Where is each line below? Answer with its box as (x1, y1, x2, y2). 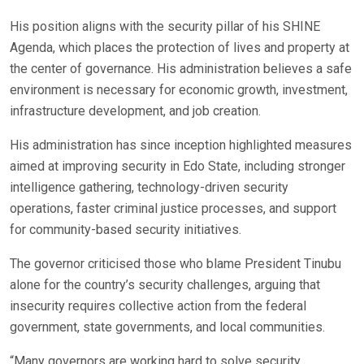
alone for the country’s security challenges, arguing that (10, 276, 320, 292)
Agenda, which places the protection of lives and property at (10, 39, 349, 55)
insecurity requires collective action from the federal (10, 297, 306, 314)
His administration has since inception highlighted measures (10, 136, 352, 153)
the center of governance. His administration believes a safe (10, 60, 352, 76)
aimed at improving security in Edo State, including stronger (10, 158, 345, 174)
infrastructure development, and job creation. (10, 102, 261, 119)
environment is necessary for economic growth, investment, (10, 81, 348, 97)
